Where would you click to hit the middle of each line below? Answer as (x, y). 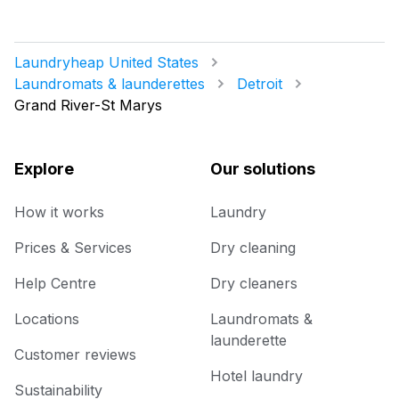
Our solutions (263, 169)
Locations (47, 319)
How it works (59, 212)
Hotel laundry (256, 376)
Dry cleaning (253, 248)
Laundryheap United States (106, 63)
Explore (44, 169)
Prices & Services (73, 248)
